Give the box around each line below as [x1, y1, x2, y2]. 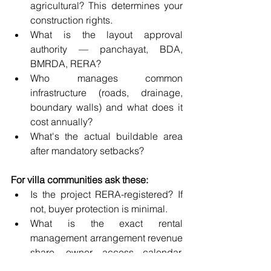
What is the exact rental [30, 217, 183, 230]
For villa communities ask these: [11, 174, 148, 186]
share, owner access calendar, [30, 246, 183, 259]
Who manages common [30, 72, 183, 85]
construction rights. [30, 14, 113, 27]
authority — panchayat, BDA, [30, 43, 183, 56]
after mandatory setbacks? [30, 145, 144, 157]
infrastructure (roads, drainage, [30, 87, 183, 99]
